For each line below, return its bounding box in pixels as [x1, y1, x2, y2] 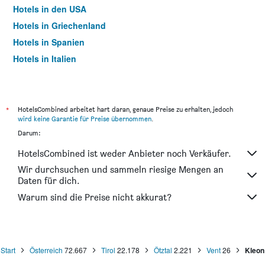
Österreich [30, 245, 63, 255]
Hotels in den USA [13, 3, 86, 15]
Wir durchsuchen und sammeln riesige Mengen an [18, 164, 224, 175]
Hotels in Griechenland [13, 20, 106, 31]
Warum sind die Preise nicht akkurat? [18, 191, 172, 203]
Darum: [18, 128, 40, 137]
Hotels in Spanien [13, 36, 85, 48]
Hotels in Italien [13, 53, 76, 64]
